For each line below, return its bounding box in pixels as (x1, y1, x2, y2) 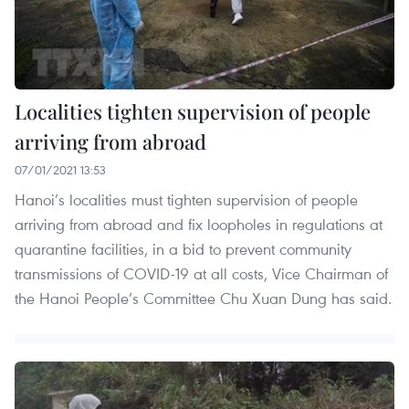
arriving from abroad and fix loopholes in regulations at (15, 213, 383, 235)
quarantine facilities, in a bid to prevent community (15, 237, 351, 259)
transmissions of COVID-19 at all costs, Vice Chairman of (15, 262, 388, 284)
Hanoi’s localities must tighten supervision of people (15, 188, 358, 210)
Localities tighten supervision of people (15, 97, 371, 125)
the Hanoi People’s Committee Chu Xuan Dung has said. (15, 287, 392, 309)
